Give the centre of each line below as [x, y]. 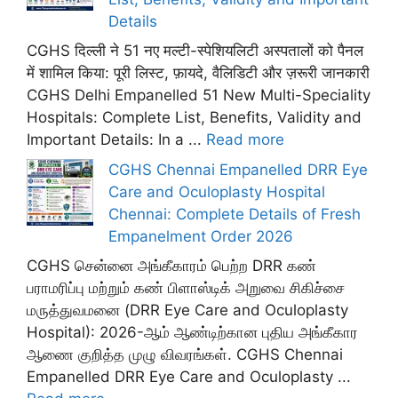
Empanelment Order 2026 [201, 236]
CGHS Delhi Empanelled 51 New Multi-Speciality [199, 95]
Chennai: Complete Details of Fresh [235, 214]
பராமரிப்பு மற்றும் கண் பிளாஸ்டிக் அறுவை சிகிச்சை [186, 288]
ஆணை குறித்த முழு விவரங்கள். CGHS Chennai [185, 354]
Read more [245, 139]
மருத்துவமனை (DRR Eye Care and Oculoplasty [187, 310]
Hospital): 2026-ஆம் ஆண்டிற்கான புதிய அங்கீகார [192, 332]
